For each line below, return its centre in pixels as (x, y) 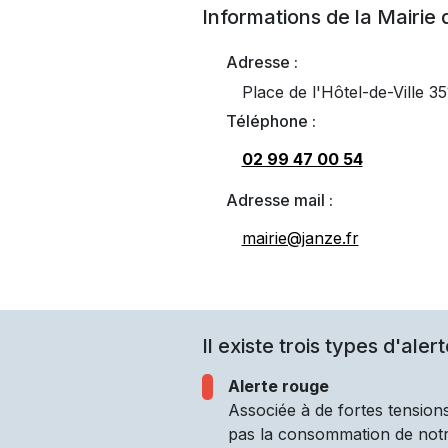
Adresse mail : (279, 200)
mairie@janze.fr (300, 238)
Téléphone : (270, 121)
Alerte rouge (278, 386)
